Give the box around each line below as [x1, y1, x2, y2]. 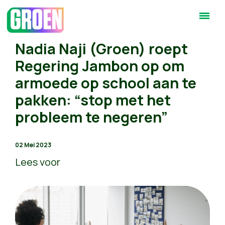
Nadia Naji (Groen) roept [15, 39, 188, 59]
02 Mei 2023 [15, 141, 51, 149]
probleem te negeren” [15, 107, 168, 127]
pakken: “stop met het [15, 90, 171, 110]
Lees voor [15, 155, 60, 169]
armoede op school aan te [15, 73, 196, 93]
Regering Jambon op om [15, 56, 184, 76]
